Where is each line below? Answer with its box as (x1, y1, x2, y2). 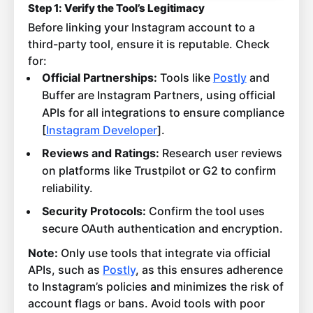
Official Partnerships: (41, 71, 157, 85)
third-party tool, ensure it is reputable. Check (28, 37, 270, 52)
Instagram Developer (45, 123, 157, 138)
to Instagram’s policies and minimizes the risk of (28, 279, 284, 294)
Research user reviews (159, 146, 282, 161)
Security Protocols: (41, 204, 146, 219)
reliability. (41, 181, 93, 196)
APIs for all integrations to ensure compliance (41, 105, 284, 120)
